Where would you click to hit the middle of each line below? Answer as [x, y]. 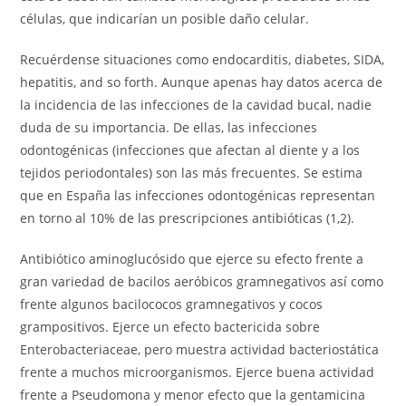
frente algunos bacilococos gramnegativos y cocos [172, 304]
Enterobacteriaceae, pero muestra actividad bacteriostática [200, 349]
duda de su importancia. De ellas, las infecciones [169, 127]
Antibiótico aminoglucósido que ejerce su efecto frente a [192, 259]
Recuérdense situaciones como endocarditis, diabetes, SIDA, [203, 59]
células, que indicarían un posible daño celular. [165, 19]
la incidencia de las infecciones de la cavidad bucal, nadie [196, 105]
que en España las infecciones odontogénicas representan [198, 195]
